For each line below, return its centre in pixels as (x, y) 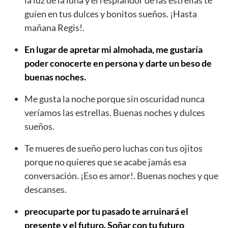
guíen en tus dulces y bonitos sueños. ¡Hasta (111, 13)
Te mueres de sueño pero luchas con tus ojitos (113, 148)
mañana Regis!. (54, 27)
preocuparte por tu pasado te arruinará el (106, 211)
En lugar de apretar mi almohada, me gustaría (113, 49)
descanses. (46, 189)
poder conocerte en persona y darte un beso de (118, 63)
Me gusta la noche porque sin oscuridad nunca (115, 98)
